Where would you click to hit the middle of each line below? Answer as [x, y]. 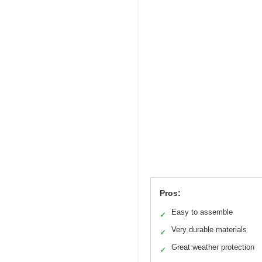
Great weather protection [213, 247]
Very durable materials [209, 229]
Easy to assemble [202, 212]
